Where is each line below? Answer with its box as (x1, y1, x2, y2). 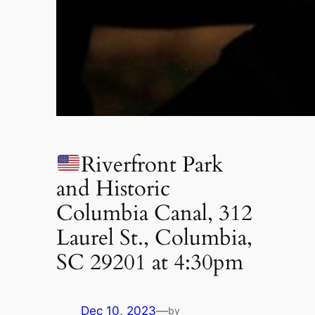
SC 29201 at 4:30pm (56, 247, 243, 278)
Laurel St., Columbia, (56, 223, 252, 253)
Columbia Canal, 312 (56, 198, 252, 229)
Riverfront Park (80, 149, 224, 179)
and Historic (56, 174, 170, 204)
